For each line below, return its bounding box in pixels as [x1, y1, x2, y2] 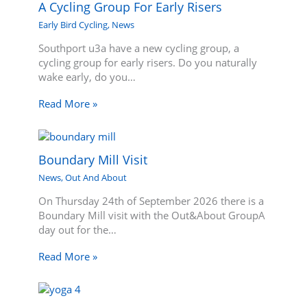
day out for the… [38, 223, 117, 237]
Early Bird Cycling [38, 18, 108, 31]
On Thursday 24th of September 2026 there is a [38, 194, 265, 208]
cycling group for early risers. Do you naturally [38, 56, 258, 70]
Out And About [65, 171, 127, 184]
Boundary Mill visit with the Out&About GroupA [38, 208, 266, 223]
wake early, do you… [38, 70, 136, 84]
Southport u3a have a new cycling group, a [38, 41, 240, 56]
